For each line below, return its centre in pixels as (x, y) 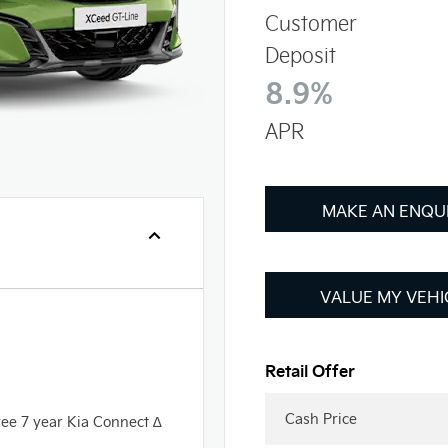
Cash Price (321, 418)
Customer (311, 21)
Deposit (300, 53)
